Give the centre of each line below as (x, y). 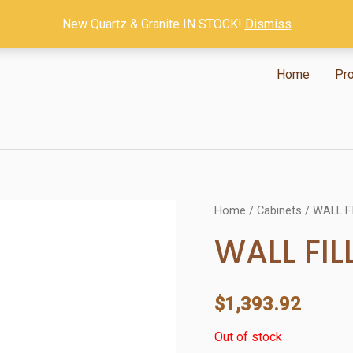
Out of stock (248, 336)
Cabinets (279, 210)
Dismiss (268, 24)
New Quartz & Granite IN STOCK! (153, 24)
